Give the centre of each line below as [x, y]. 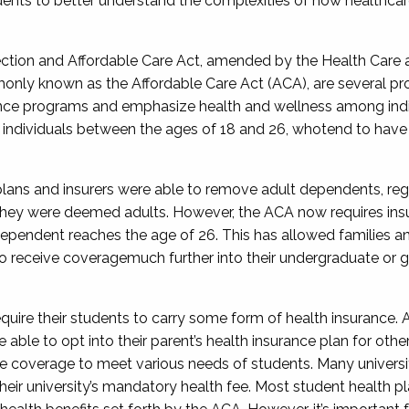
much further [172, 258]
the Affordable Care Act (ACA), [207, 84]
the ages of [176, 129]
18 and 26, [254, 129]
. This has [248, 235]
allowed [308, 235]
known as [68, 84]
